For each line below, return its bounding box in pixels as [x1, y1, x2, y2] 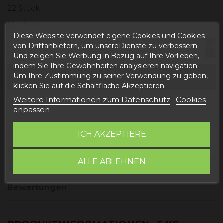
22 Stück [7, 3, 40, 13]
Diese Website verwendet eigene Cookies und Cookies [13, 31, 205, 40]
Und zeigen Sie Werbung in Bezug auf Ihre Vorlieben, [13, 51, 199, 60]
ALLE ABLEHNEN [77, 157, 146, 166]
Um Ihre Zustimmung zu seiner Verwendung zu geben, [13, 71, 208, 80]
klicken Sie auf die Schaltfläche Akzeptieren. [13, 81, 166, 90]
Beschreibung [7, 144, 68, 154]
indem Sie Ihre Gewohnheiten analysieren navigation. [13, 61, 199, 70]
